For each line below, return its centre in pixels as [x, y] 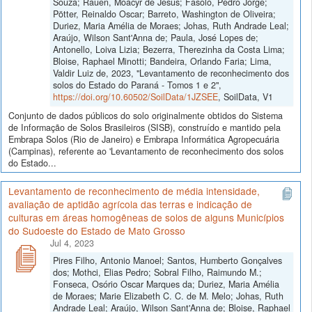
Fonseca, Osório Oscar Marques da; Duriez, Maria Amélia [166, 284]
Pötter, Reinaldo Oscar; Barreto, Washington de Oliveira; [164, 14]
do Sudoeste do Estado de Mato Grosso [97, 230]
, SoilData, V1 [245, 96]
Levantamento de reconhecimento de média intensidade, [134, 190]
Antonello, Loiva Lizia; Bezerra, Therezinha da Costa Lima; [169, 49]
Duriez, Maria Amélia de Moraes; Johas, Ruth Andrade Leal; [171, 25]
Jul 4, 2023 [72, 243]
